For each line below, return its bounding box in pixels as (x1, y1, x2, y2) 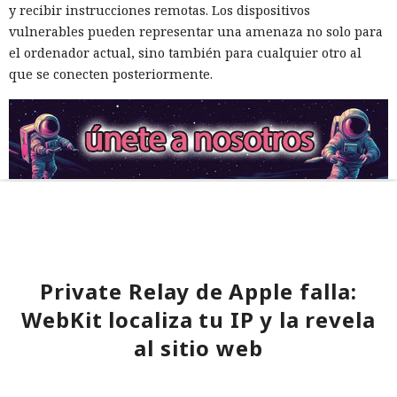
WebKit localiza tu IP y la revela (20, 305, 377, 335)
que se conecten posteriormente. (9, 66, 213, 83)
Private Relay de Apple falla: (40, 276, 357, 307)
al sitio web (134, 333, 263, 363)
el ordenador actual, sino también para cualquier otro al (9, 44, 362, 62)
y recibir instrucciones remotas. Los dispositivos (9, 2, 310, 19)
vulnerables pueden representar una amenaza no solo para (9, 23, 383, 41)
